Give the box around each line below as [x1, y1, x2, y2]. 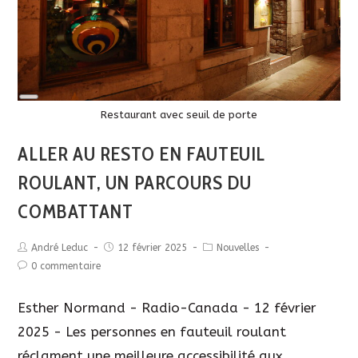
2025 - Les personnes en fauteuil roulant [18, 324, 287, 340]
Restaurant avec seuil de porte [101, 109, 257, 121]
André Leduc [31, 242, 89, 254]
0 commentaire [31, 261, 101, 272]
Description [28, 107, 82, 117]
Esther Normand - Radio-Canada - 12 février [18, 300, 317, 316]
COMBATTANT [18, 200, 133, 224]
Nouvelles [217, 242, 260, 254]
